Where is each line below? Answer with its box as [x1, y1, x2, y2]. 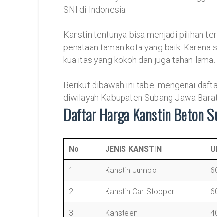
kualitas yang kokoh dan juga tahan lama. [63, 55, 215, 65]
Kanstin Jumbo [105, 166, 157, 175]
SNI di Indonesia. [63, 4, 127, 15]
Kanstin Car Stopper [105, 187, 174, 196]
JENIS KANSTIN [105, 144, 162, 154]
